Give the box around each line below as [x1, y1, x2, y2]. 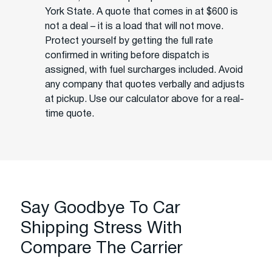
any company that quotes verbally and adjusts [45, 80, 245, 89]
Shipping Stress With [21, 220, 182, 237]
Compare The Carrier [21, 240, 183, 257]
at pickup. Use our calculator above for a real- [45, 95, 244, 104]
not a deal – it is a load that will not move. [45, 22, 223, 31]
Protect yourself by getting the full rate [45, 36, 213, 46]
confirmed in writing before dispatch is [45, 51, 209, 60]
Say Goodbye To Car [21, 200, 180, 217]
